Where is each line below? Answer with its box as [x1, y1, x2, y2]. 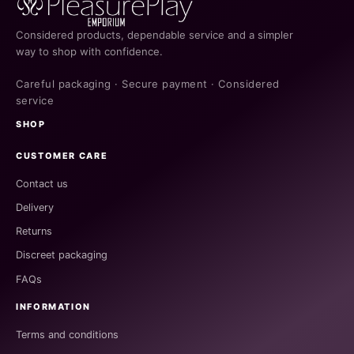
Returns [16, 225, 52, 238]
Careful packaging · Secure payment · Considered [16, 77, 280, 90]
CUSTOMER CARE [16, 150, 108, 162]
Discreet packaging [16, 249, 107, 262]
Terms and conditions [16, 328, 119, 341]
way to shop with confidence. [16, 44, 163, 58]
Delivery [16, 201, 54, 213]
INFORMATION [16, 301, 91, 313]
